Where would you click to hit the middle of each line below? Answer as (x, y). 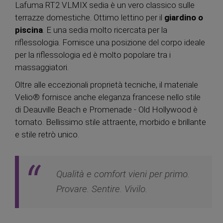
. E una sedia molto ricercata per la (105, 30)
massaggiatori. (42, 67)
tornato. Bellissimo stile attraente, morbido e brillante (111, 122)
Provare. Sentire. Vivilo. (102, 189)
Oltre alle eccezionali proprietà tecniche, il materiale (107, 84)
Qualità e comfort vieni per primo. (123, 174)
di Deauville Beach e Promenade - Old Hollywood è (106, 109)
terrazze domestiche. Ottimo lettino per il (90, 17)
